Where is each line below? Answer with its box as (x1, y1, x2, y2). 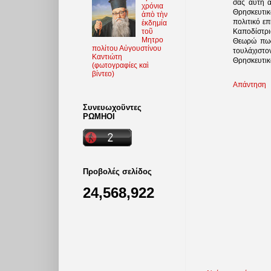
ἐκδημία (141, 18, 167, 27)
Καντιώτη (92, 52, 122, 61)
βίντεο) (92, 69, 114, 78)
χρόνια (141, 1, 163, 10)
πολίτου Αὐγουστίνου (92, 44, 162, 53)
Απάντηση (233, 80, 266, 90)
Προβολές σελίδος (83, 166, 152, 176)
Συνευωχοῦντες (83, 102, 142, 112)
